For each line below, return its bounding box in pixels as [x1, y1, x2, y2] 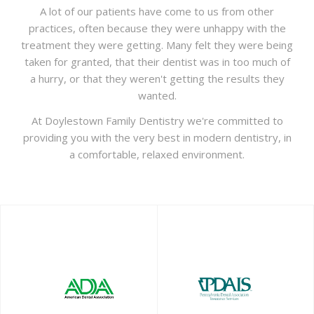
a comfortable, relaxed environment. [69, 146, 245, 161]
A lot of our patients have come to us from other [40, 4, 274, 18]
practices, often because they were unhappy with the [28, 20, 286, 35]
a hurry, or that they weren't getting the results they [29, 71, 285, 86]
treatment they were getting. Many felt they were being [21, 37, 293, 52]
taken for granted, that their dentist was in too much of [24, 54, 290, 69]
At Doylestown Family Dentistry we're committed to [31, 113, 283, 128]
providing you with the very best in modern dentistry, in [22, 130, 292, 144]
